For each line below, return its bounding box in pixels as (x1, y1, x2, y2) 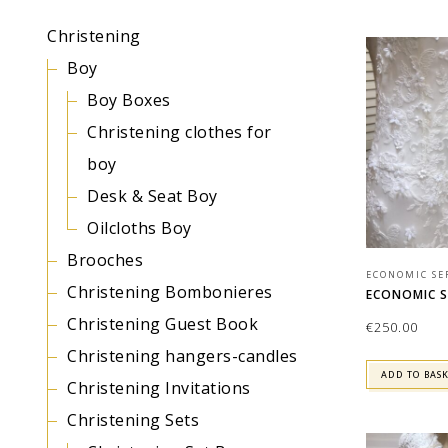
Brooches (67, 249, 143, 271)
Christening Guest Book (67, 313, 258, 335)
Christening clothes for (87, 121, 272, 143)
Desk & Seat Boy (87, 185, 218, 207)
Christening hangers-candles (67, 345, 298, 367)
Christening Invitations (67, 377, 251, 399)
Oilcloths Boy (87, 217, 192, 239)
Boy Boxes (87, 89, 171, 111)
